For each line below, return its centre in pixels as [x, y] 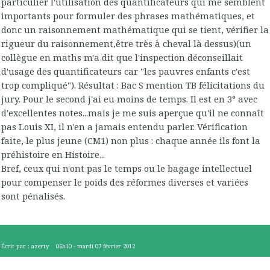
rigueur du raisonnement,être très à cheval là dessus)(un [126, 44]
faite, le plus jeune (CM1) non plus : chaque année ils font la [131, 141]
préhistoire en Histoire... [53, 155]
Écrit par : [16, 246]
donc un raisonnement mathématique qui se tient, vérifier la [135, 30]
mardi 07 [89, 246]
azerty [40, 246]
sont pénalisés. [33, 196]
